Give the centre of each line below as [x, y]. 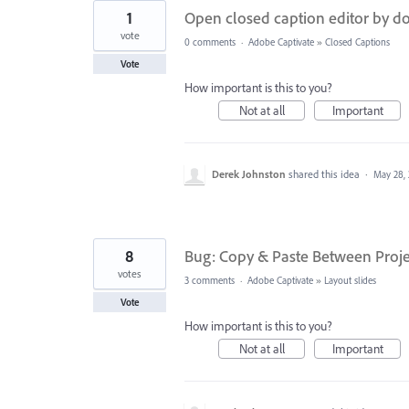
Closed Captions [359, 42]
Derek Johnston [249, 174]
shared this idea [325, 174]
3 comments [210, 280]
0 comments [210, 42]
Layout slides [353, 280]
